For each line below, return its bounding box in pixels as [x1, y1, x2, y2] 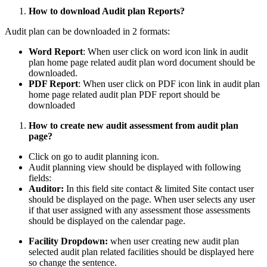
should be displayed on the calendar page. [29, 215, 185, 226]
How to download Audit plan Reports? [29, 5, 185, 16]
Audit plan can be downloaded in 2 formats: [5, 26, 170, 36]
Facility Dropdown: [29, 235, 108, 246]
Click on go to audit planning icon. [29, 151, 159, 162]
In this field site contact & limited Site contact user [64, 183, 254, 194]
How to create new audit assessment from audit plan [29, 120, 238, 131]
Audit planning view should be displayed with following [29, 162, 241, 172]
